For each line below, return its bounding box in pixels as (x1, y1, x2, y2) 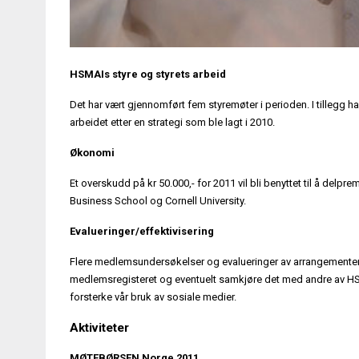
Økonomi (70, 146, 115, 159)
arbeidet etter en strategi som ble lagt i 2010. (70, 115, 275, 128)
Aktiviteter (70, 320, 129, 335)
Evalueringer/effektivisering (70, 224, 214, 237)
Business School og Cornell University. (70, 194, 246, 207)
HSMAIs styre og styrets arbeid (70, 67, 226, 80)
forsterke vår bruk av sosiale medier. (70, 290, 236, 303)
